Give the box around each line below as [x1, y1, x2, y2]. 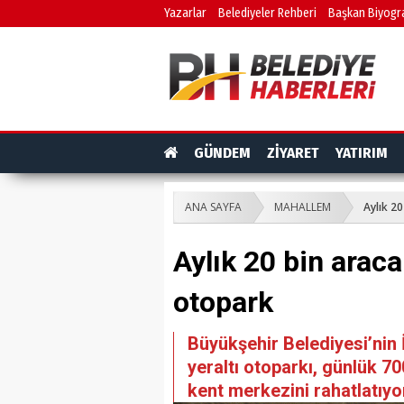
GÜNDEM [194, 143, 251, 162]
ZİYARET [267, 143, 319, 162]
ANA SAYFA [185, 199, 242, 216]
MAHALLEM [274, 199, 331, 216]
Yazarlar [164, 5, 207, 21]
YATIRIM [335, 143, 388, 162]
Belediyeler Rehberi [218, 5, 317, 21]
